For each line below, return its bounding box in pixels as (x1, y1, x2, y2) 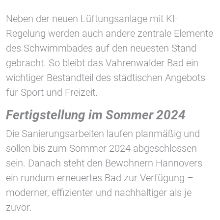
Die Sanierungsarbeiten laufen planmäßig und (6, 128, 200, 140)
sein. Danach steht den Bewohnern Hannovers (6, 157, 202, 169)
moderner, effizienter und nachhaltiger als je (6, 187, 192, 199)
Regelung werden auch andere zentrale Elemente (6, 27, 213, 40)
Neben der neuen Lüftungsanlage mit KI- (6, 13, 178, 25)
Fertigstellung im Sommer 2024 (6, 108, 186, 123)
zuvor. (6, 201, 32, 214)
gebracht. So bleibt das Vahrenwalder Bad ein (6, 57, 198, 69)
